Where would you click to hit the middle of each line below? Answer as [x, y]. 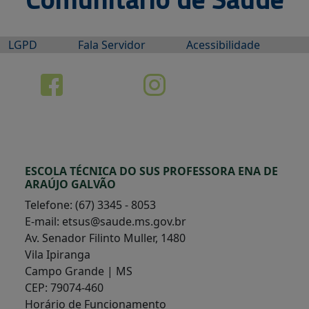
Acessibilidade [223, 45]
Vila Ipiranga [58, 255]
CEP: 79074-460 [64, 288]
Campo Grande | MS [79, 271]
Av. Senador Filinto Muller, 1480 [105, 238]
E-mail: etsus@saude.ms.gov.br [106, 221]
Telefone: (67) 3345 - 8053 [90, 205]
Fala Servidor [112, 45]
